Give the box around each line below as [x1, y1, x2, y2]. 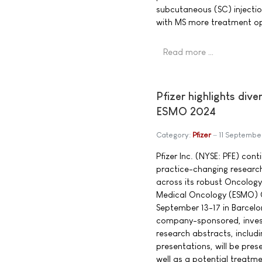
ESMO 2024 [156, 105, 216, 118]
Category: [156, 130, 192, 139]
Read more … [163, 47, 214, 57]
